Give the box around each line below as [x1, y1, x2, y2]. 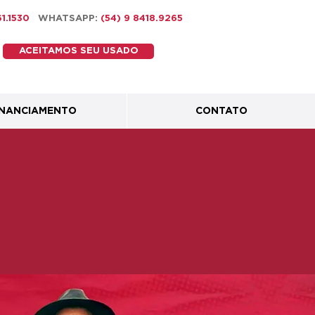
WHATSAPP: [38, 14, 101, 23]
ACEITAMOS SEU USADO [18, 46, 139, 56]
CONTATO [195, 106, 247, 116]
